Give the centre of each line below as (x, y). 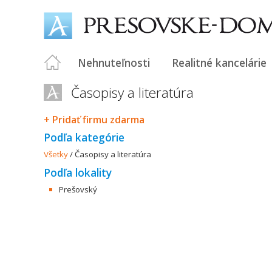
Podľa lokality (78, 172)
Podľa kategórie (84, 137)
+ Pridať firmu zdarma (94, 120)
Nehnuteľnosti (114, 63)
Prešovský (78, 189)
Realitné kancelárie (219, 63)
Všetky (56, 154)
